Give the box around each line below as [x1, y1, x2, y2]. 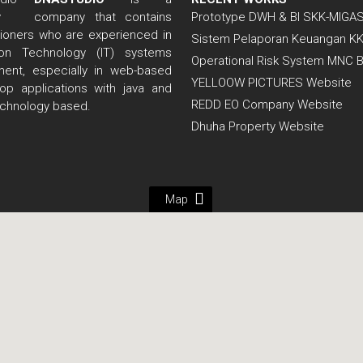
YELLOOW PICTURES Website [191, 75, 352, 91]
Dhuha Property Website [191, 119, 325, 135]
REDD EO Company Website [191, 97, 344, 113]
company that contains [33, 10, 173, 25]
